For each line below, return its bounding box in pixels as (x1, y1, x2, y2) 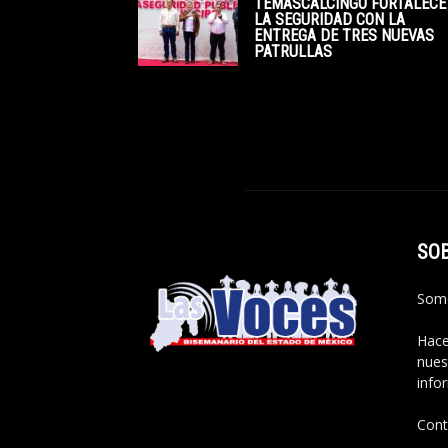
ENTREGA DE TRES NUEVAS (254, 26, 434, 45)
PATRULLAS (254, 42, 332, 61)
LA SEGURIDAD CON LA (254, 10, 405, 29)
